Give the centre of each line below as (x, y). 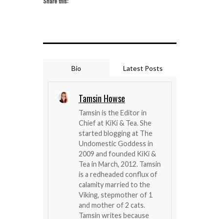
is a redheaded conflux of (118, 174)
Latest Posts (143, 68)
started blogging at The (115, 133)
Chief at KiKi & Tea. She (115, 123)
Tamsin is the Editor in (112, 112)
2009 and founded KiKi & (117, 153)
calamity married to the (114, 184)
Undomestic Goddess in (116, 143)
